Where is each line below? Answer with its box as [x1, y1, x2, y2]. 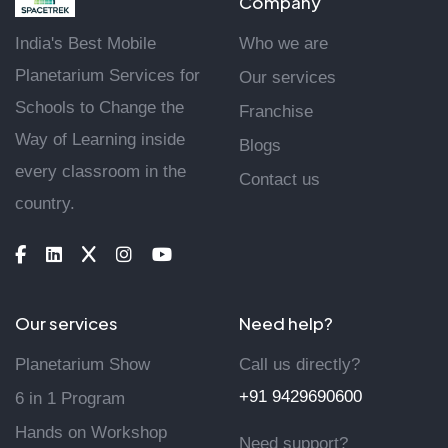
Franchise [239, 101, 313, 121]
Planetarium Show [15, 354, 150, 374]
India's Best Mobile [15, 33, 156, 53]
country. [15, 193, 75, 213]
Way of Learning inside [15, 129, 185, 149]
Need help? [239, 311, 333, 334]
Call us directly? [239, 354, 360, 374]
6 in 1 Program [15, 388, 125, 408]
